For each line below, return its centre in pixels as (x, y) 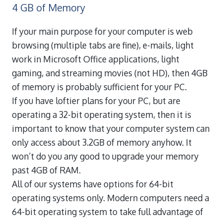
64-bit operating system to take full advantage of (108, 212)
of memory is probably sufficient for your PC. (99, 87)
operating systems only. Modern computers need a (111, 198)
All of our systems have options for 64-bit (93, 184)
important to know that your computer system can (111, 128)
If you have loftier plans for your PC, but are (96, 101)
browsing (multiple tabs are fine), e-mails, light (103, 45)
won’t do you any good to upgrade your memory (105, 156)
